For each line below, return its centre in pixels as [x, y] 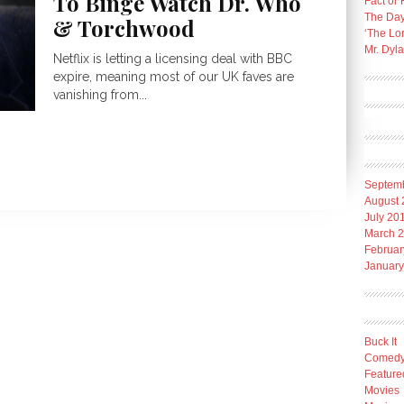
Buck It [381, 342]
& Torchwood [124, 28]
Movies [382, 390]
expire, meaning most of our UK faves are [174, 76]
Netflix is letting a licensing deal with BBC [173, 58]
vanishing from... [100, 94]
